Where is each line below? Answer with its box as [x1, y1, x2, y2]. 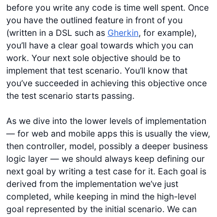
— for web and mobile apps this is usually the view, [6, 128, 210, 139]
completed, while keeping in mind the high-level [6, 191, 196, 202]
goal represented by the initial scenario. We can [6, 204, 197, 215]
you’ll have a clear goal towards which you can [6, 40, 193, 50]
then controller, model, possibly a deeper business [6, 141, 208, 152]
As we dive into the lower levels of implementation [6, 116, 206, 126]
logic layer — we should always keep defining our [6, 154, 205, 164]
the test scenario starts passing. [6, 90, 135, 101]
